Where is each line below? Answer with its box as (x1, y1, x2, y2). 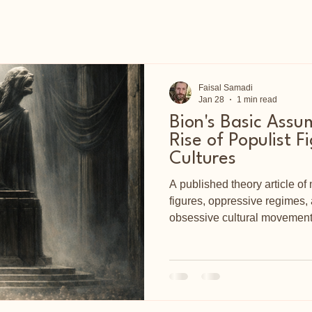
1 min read (237, 94, 277, 104)
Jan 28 (198, 94, 224, 104)
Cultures (169, 150, 236, 169)
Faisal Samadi (198, 83, 253, 93)
